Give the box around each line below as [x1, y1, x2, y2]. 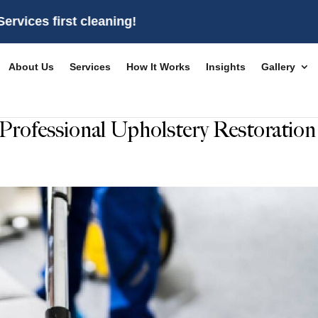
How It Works [126, 61, 190, 72]
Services [69, 61, 111, 72]
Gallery [261, 61, 295, 72]
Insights [205, 61, 246, 72]
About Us [8, 61, 54, 72]
